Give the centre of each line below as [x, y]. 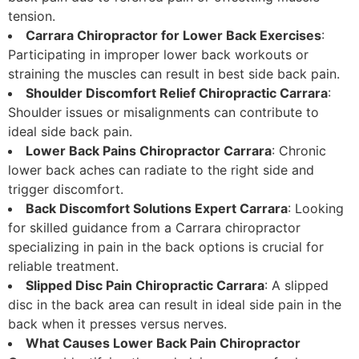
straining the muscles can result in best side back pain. [174, 74]
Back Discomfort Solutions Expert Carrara [157, 209]
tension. [32, 16]
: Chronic [299, 151]
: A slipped [296, 286]
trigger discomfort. [66, 190]
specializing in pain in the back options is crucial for [166, 247]
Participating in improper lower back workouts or [158, 55]
